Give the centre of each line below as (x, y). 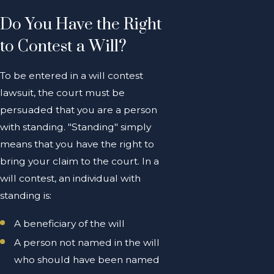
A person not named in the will (87, 242)
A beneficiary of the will (70, 223)
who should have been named (87, 259)
